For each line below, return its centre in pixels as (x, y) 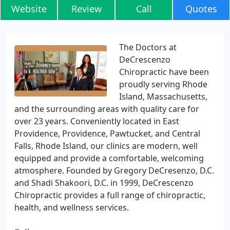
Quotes (201, 9)
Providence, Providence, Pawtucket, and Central (107, 133)
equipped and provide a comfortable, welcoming (109, 158)
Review (86, 9)
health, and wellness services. (72, 207)
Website (29, 9)
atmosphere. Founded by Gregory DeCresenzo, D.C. (114, 170)
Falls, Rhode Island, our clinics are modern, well (106, 146)
